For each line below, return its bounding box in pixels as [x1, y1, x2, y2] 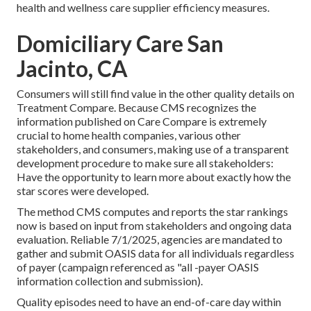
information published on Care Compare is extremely [17, 114, 267, 128]
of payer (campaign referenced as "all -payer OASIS [17, 260, 259, 274]
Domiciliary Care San [17, 29, 224, 57]
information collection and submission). [17, 274, 203, 287]
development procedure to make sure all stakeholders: [17, 155, 274, 169]
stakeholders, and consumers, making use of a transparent [17, 142, 289, 155]
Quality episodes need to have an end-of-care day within [17, 294, 281, 308]
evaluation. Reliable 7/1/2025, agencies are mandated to [17, 232, 283, 246]
